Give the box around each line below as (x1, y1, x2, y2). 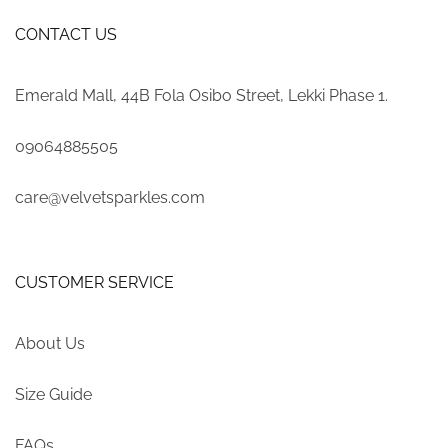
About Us (15, 334, 85, 354)
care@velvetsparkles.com (15, 187, 205, 207)
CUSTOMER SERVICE (15, 272, 174, 292)
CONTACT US (15, 24, 117, 44)
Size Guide (15, 385, 92, 405)
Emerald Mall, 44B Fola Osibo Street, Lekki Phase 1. (15, 85, 388, 105)
